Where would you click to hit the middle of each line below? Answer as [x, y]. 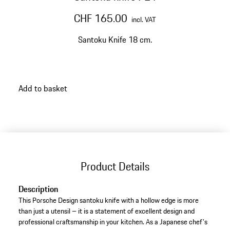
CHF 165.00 [101, 18]
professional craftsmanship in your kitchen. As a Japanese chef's [113, 222]
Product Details [115, 166]
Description [38, 189]
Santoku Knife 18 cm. [115, 40]
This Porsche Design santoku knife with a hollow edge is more [108, 200]
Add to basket [43, 88]
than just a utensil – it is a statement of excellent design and [106, 211]
